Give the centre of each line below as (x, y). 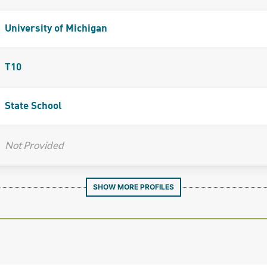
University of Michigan (56, 29)
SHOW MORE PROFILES (133, 187)
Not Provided (34, 145)
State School (33, 106)
